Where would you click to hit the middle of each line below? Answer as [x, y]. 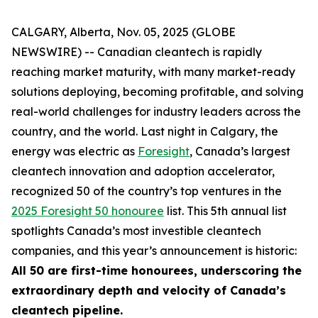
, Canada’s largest [240, 151]
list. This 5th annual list [225, 211]
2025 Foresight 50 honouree [88, 211]
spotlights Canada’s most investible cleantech [136, 231]
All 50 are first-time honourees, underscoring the [157, 270]
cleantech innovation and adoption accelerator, [143, 171]
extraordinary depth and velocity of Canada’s [149, 290]
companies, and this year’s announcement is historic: [154, 251]
